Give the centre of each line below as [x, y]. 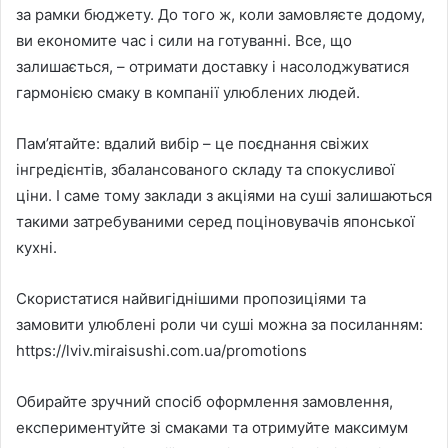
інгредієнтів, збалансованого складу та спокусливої [205, 170]
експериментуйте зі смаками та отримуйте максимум [212, 428]
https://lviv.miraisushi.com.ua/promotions [161, 351]
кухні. [36, 248]
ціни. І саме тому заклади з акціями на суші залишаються [224, 196]
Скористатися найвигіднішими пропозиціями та [191, 299]
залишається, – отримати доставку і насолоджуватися [212, 67]
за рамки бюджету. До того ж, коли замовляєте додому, [220, 15]
